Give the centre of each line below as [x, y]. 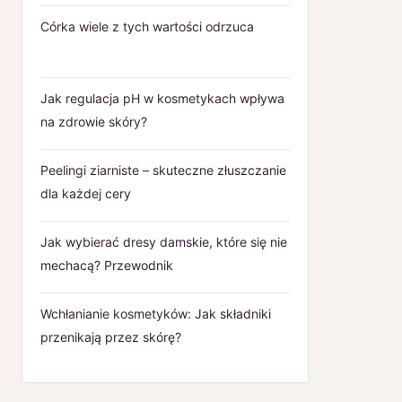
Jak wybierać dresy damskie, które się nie [164, 241]
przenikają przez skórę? [111, 336]
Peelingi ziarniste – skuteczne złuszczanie [163, 170]
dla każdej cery [86, 193]
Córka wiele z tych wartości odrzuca [147, 26]
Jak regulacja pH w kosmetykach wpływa [162, 98]
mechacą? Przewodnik [107, 265]
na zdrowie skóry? [94, 121]
